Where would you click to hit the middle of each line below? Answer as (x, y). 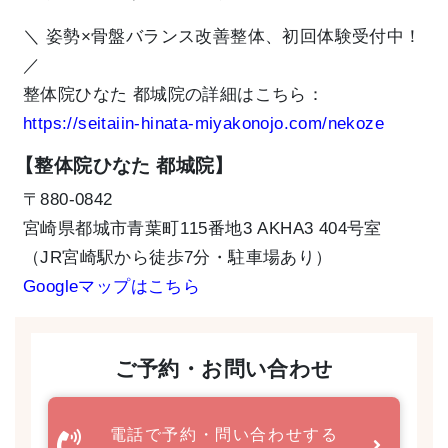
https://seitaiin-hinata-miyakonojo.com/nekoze (203, 123)
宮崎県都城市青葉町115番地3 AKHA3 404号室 (202, 228)
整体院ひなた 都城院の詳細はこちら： (174, 94)
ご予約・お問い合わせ (224, 368)
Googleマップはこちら (112, 286)
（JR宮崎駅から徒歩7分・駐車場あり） (178, 257)
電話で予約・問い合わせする (224, 434)
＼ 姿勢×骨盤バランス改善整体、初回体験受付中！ (222, 36)
